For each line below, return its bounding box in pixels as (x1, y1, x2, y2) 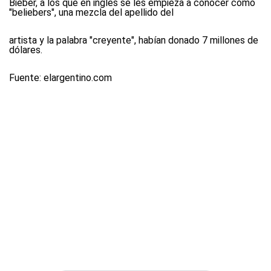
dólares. (9, 44, 42, 56)
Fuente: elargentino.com (9, 72, 112, 83)
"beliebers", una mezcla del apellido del (9, 7, 174, 18)
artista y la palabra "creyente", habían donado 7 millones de (9, 34, 258, 46)
